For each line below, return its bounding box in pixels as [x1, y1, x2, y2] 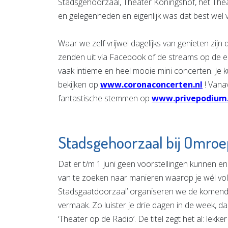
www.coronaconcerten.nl [100, 78, 203, 90]
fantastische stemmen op [58, 92, 152, 104]
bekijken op [58, 78, 100, 90]
